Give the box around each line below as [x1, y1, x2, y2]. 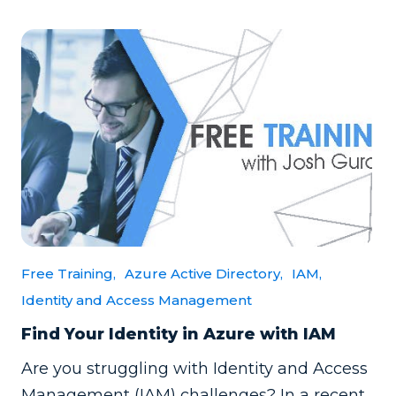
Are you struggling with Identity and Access [21, 359, 368, 378]
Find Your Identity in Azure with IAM [21, 324, 336, 344]
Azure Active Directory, [125, 265, 283, 282]
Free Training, [21, 265, 116, 282]
